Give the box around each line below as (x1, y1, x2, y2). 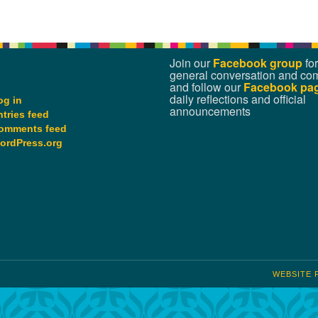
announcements (170, 103, 251, 119)
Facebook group (213, 55, 302, 71)
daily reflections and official (170, 91, 306, 107)
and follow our (170, 79, 243, 95)
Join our (170, 55, 213, 71)
